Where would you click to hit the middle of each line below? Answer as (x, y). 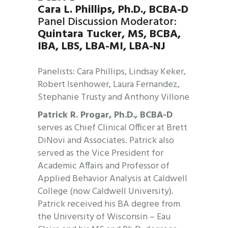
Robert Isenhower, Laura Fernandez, (109, 85)
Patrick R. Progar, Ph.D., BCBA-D (105, 116)
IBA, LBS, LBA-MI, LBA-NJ (102, 47)
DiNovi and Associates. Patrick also (106, 141)
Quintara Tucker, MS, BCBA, (109, 35)
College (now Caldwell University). (106, 192)
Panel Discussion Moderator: (107, 22)
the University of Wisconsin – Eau (104, 217)
